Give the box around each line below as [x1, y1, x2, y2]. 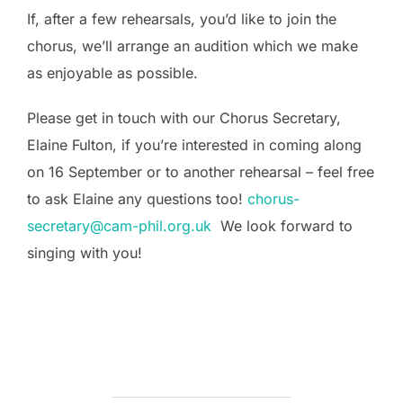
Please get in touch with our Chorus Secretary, [27, 109, 345, 127]
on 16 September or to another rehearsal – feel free [27, 163, 374, 181]
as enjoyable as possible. [27, 64, 198, 82]
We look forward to [211, 217, 353, 235]
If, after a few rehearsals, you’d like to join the [27, 10, 336, 28]
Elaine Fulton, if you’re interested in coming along [27, 136, 362, 154]
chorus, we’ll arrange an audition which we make [27, 37, 358, 55]
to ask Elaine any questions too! [27, 190, 247, 208]
